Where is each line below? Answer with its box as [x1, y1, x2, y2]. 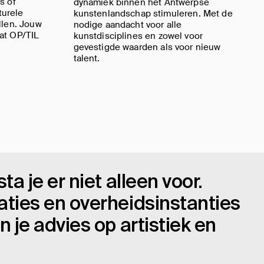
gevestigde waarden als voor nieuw [73, 41, 221, 53]
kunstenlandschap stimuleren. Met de [73, 7, 233, 19]
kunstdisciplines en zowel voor [73, 29, 203, 42]
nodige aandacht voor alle [73, 18, 182, 31]
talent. [73, 52, 100, 64]
